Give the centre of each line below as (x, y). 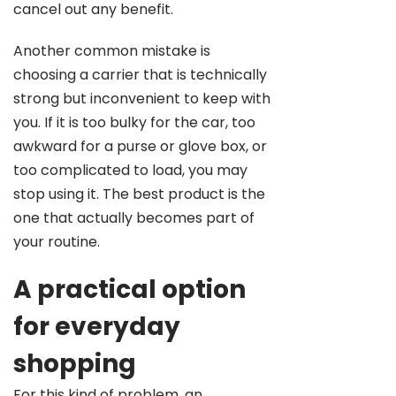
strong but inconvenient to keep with (142, 99)
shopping (75, 364)
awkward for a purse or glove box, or (140, 146)
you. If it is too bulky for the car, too (134, 122)
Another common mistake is (112, 51)
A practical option (129, 289)
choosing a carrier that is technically (140, 75)
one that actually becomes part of (134, 218)
